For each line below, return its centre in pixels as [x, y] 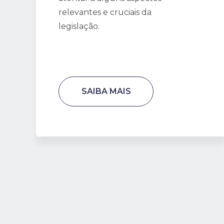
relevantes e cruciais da [105, 12]
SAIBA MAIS [106, 91]
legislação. [79, 26]
